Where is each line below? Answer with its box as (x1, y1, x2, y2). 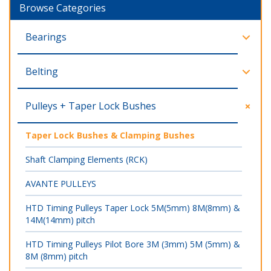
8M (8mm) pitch (25, 250, 88, 262)
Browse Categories (19, 1, 106, 15)
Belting (25, 65, 58, 78)
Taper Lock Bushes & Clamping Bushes (25, 129, 195, 141)
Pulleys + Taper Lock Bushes (25, 99, 156, 113)
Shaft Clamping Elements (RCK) (25, 154, 148, 165)
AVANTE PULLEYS (25, 178, 96, 189)
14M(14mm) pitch (25, 214, 95, 226)
